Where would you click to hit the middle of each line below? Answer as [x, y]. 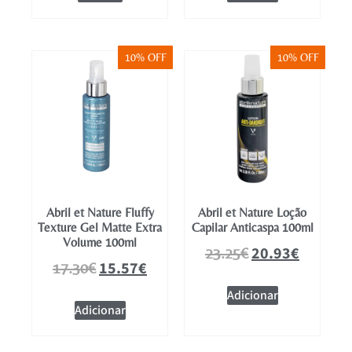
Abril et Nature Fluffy [100, 213]
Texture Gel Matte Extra [100, 227]
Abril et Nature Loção [252, 213]
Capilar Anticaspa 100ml [252, 227]
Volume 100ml [100, 242]
